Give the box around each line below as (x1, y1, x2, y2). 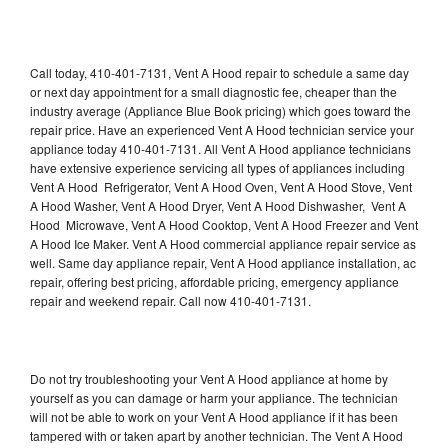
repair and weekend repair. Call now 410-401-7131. (30, 291, 311, 309)
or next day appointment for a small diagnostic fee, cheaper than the (30, 82, 397, 100)
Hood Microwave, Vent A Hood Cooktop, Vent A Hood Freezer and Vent (30, 215, 418, 233)
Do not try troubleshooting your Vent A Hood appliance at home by (30, 369, 388, 387)
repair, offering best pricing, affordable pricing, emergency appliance (30, 272, 399, 290)
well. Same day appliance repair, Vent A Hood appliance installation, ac (30, 253, 416, 271)
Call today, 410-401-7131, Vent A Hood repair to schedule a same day (30, 63, 409, 81)
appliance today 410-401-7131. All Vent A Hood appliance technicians (30, 139, 411, 157)
